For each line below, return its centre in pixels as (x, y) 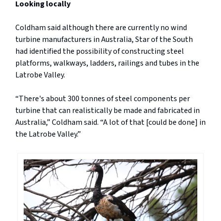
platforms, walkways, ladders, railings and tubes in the (107, 63)
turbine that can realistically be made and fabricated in (108, 110)
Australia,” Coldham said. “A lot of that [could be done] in (110, 122)
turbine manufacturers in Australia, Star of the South (104, 39)
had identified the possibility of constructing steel (100, 51)
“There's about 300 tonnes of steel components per (103, 98)
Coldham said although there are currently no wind (101, 27)
